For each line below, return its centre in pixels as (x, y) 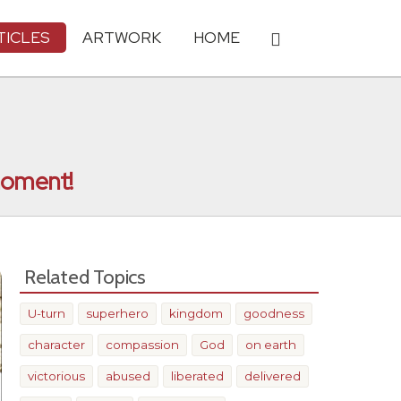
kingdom (196, 313)
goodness (274, 313)
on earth (271, 345)
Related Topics (85, 277)
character (56, 345)
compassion (142, 345)
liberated (197, 376)
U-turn (47, 313)
